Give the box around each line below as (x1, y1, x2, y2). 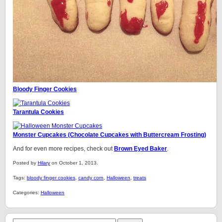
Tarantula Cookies (13, 109, 64, 115)
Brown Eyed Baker (114, 145, 167, 152)
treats (133, 175, 146, 180)
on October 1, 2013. (50, 160, 98, 166)
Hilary (38, 160, 50, 166)
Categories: (13, 190, 41, 195)
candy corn (78, 175, 104, 180)
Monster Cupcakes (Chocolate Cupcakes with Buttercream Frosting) (13, 131, 206, 138)
